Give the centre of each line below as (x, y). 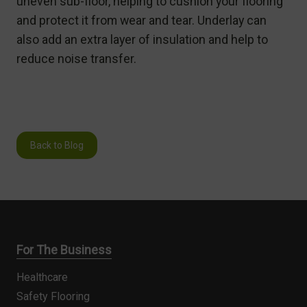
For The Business (64, 249)
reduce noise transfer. (76, 58)
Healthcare (42, 277)
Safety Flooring (53, 296)
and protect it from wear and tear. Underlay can (142, 20)
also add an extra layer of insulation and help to (142, 39)
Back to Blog (57, 145)
